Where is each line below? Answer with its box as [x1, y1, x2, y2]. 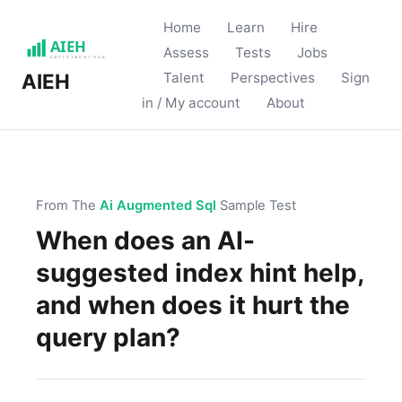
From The [36, 197, 100, 214]
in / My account [142, 94, 240, 111]
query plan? [36, 322, 180, 353]
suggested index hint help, [36, 258, 363, 288]
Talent [163, 69, 205, 86]
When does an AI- [36, 225, 255, 256]
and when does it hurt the [36, 290, 350, 320]
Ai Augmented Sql [100, 197, 216, 214]
